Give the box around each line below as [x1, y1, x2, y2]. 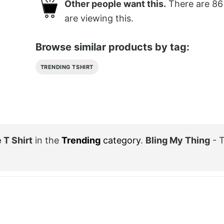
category [100, 134, 140, 145]
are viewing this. [64, 13, 133, 24]
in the [32, 134, 61, 145]
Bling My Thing [145, 134, 210, 145]
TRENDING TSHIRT [40, 63, 93, 70]
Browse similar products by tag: [35, 40, 189, 53]
